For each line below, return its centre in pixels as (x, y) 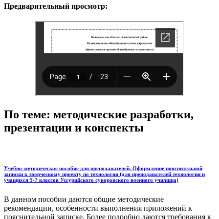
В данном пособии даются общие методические (84, 199)
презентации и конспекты (74, 127)
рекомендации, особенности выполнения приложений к (98, 208)
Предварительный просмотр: (56, 6)
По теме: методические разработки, (99, 114)
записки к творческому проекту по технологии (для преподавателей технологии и (104, 174)
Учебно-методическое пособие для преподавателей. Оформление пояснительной (103, 168)
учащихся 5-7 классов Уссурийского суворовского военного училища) (91, 180)
